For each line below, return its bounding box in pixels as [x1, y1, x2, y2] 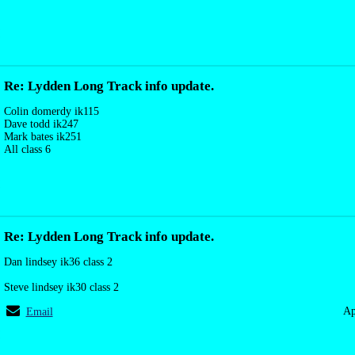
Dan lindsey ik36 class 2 [4, 256, 113, 268]
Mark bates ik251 [4, 131, 82, 143]
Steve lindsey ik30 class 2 [4, 281, 119, 293]
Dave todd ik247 [4, 118, 78, 130]
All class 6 [4, 143, 51, 155]
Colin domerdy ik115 [4, 105, 99, 117]
